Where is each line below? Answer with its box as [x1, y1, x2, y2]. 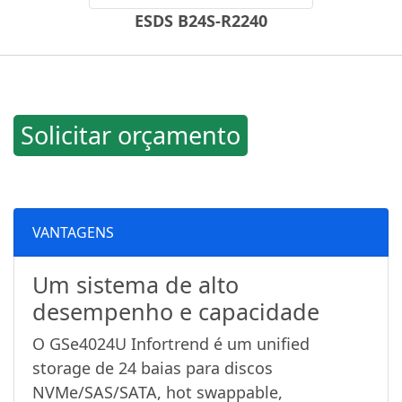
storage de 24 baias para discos [32, 357, 273, 380]
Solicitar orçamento [21, 118, 240, 153]
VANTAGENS [32, 222, 114, 242]
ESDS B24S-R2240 [135, 10, 267, 32]
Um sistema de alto [32, 269, 239, 301]
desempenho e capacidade [32, 296, 319, 328]
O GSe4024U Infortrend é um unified [32, 333, 310, 355]
